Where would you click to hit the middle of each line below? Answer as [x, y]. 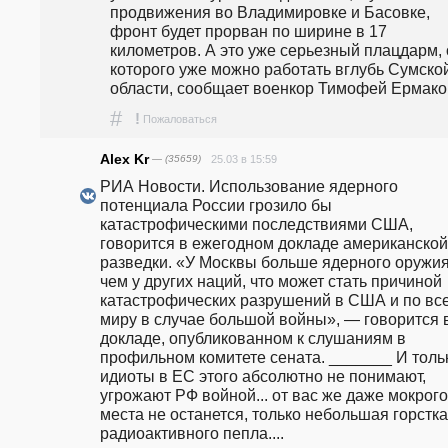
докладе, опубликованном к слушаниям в [253, 337]
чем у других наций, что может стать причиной [271, 280]
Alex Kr [124, 158]
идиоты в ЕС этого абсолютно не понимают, [263, 375]
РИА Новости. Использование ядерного [249, 185]
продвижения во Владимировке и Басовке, [270, 11]
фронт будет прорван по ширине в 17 [248, 30]
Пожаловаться [180, 118]
